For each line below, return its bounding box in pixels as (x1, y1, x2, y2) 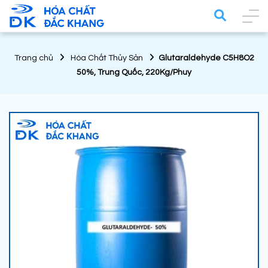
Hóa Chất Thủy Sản (70, 54, 143, 63)
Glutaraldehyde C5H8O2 (158, 54, 254, 63)
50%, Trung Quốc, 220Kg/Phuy (77, 68, 191, 77)
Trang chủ (14, 54, 53, 63)
